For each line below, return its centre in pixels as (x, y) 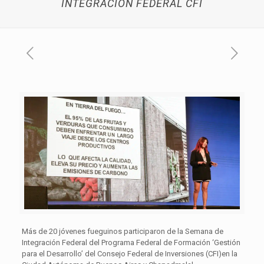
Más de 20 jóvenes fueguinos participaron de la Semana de (122, 231)
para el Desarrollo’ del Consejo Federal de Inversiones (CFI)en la (129, 253)
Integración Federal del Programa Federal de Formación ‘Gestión (131, 242)
